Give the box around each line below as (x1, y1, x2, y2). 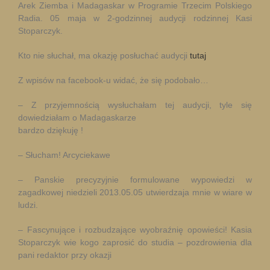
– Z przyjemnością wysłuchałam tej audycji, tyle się (18, 100, 252, 110)
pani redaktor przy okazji (18, 250, 111, 260)
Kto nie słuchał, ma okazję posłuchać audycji (18, 51, 190, 60)
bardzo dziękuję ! (18, 125, 83, 135)
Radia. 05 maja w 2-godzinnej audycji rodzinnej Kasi (18, 13, 252, 23)
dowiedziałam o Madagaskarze (18, 113, 136, 122)
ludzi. (18, 200, 38, 210)
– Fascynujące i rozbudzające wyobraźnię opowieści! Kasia (18, 225, 252, 234)
